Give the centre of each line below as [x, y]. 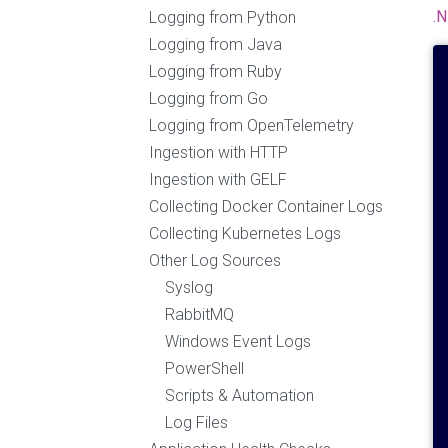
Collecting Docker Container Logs [266, 206]
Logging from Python [222, 17]
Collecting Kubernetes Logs [245, 233]
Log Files [196, 422]
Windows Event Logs [238, 341]
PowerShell [204, 368]
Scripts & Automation [239, 395]
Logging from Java [215, 44]
